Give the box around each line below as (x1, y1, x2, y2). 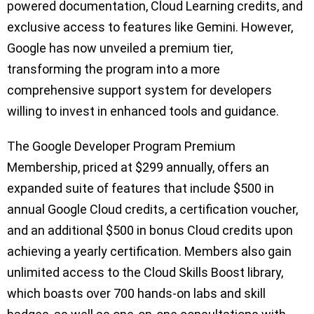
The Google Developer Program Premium (7, 139, 235, 154)
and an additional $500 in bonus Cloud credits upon (7, 223, 293, 238)
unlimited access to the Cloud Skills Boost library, (7, 265, 283, 280)
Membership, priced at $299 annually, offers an (7, 160, 269, 175)
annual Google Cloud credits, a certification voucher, (7, 202, 298, 217)
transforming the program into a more (7, 62, 220, 77)
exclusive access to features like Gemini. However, (7, 20, 293, 35)
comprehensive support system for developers (7, 83, 272, 98)
